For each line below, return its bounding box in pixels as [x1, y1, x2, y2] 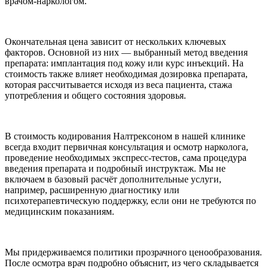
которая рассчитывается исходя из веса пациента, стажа [5, 79, 232, 90]
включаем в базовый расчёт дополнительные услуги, [5, 173, 221, 184]
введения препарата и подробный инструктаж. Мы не [5, 163, 226, 173]
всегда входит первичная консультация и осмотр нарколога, [5, 141, 248, 152]
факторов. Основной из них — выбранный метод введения [5, 47, 248, 57]
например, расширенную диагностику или [5, 184, 179, 195]
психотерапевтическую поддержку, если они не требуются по [5, 195, 256, 206]
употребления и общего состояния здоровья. [5, 90, 186, 100]
